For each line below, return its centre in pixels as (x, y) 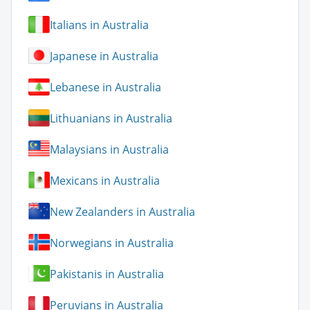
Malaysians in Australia (109, 149)
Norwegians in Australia (112, 243)
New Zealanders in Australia (122, 211)
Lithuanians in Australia (111, 118)
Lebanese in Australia (106, 87)
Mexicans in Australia (105, 180)
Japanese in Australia (104, 56)
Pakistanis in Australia (107, 274)
